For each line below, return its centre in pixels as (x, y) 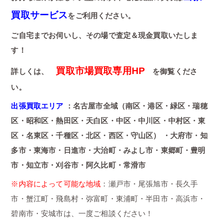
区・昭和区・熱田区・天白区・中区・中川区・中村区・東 (108, 121)
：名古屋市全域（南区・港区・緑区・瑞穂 (135, 106)
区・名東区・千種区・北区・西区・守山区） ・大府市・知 (109, 136)
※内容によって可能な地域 (56, 184)
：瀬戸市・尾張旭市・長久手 (149, 184)
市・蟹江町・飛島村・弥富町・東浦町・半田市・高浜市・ (108, 199)
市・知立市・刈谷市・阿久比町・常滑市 (78, 165)
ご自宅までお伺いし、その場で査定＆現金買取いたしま (105, 36)
